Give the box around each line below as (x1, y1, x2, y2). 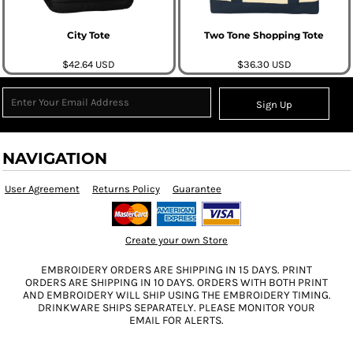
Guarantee (173, 182, 221, 195)
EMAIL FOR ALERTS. (129, 313, 224, 327)
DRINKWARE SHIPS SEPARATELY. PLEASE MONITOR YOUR (38, 300, 315, 314)
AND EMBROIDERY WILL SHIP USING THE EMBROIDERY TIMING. (22, 288, 331, 302)
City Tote (67, 28, 111, 41)
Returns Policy (92, 182, 160, 195)
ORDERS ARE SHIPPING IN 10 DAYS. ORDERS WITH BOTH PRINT (25, 275, 328, 289)
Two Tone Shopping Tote (204, 28, 325, 41)
